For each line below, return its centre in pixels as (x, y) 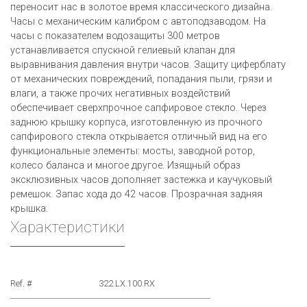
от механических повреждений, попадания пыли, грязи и (141, 79)
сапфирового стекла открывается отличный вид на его (139, 137)
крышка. (29, 209)
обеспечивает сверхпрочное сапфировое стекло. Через (138, 108)
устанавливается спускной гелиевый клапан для (123, 51)
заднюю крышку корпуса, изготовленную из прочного (136, 123)
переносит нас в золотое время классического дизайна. (141, 8)
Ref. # (21, 284)
